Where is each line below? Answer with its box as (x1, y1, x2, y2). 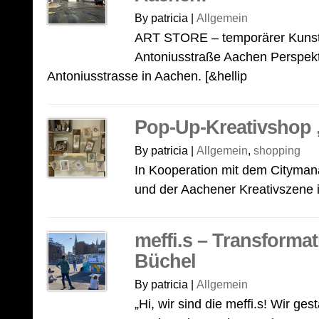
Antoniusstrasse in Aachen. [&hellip (47, 69, 247, 83)
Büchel (135, 251, 196, 272)
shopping (253, 145, 300, 157)
